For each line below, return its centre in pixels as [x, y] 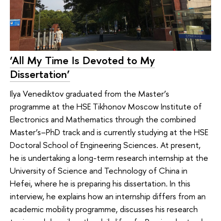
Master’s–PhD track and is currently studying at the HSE [109, 132]
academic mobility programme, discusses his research [104, 209]
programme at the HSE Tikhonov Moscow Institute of [106, 107]
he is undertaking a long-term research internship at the [109, 158]
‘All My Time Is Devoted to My [82, 60]
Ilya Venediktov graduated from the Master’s [90, 94]
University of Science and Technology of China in [99, 171]
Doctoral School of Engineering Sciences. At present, [105, 145]
